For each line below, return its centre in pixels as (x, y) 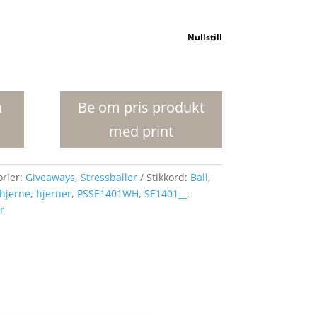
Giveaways (50, 178)
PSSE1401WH (108, 194)
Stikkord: (168, 178)
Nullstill (204, 38)
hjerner (53, 194)
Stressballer (109, 178)
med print (141, 132)
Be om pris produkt (141, 108)
